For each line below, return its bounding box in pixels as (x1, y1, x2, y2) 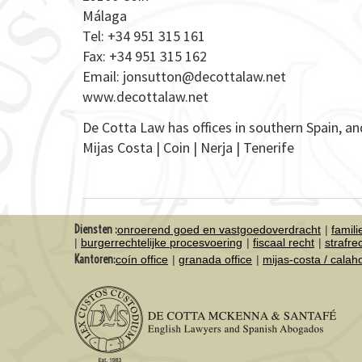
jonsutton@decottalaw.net (123, 67, 286, 86)
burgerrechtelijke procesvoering (81, 235, 242, 249)
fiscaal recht (253, 235, 314, 249)
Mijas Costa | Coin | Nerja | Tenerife (82, 137, 294, 157)
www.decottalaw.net (82, 87, 208, 106)
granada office (179, 252, 252, 266)
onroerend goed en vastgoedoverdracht (117, 222, 321, 236)
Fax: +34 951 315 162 (82, 47, 207, 65)
